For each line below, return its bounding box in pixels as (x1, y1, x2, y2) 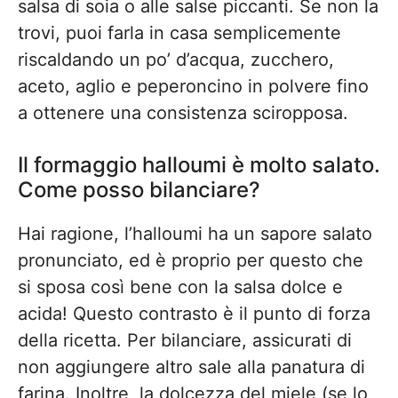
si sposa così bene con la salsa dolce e (18, 276, 343, 298)
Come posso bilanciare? (18, 177, 260, 203)
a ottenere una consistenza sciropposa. (18, 102, 348, 123)
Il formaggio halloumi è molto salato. (18, 152, 380, 178)
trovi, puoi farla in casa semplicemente (18, 22, 341, 44)
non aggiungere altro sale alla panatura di (18, 356, 365, 378)
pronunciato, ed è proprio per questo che (18, 250, 363, 271)
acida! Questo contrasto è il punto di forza (18, 303, 370, 324)
